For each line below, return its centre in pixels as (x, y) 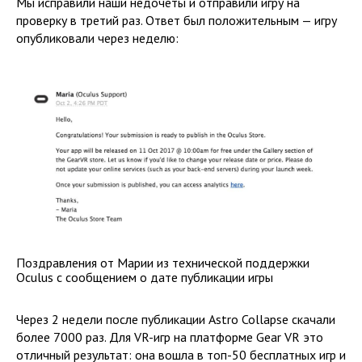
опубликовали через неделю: (97, 38)
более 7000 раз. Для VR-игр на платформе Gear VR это (170, 337)
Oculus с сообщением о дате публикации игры (145, 277)
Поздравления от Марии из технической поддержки (163, 262)
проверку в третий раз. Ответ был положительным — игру (177, 21)
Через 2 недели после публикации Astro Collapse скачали (176, 319)
